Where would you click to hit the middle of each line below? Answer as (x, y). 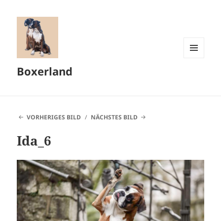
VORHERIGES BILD (54, 117)
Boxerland (45, 71)
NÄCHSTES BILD (114, 117)
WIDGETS (198, 78)
